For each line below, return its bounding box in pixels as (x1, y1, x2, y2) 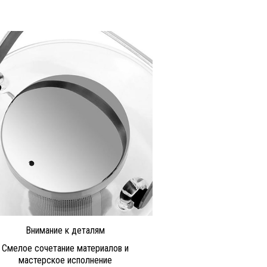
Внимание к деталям (25, 224, 105, 236)
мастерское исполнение (18, 254, 112, 266)
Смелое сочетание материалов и (1, 242, 129, 254)
